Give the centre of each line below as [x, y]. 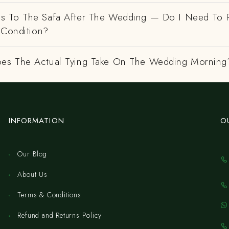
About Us [32, 174]
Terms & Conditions [49, 195]
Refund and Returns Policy [60, 215]
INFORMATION [36, 121]
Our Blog [32, 154]
